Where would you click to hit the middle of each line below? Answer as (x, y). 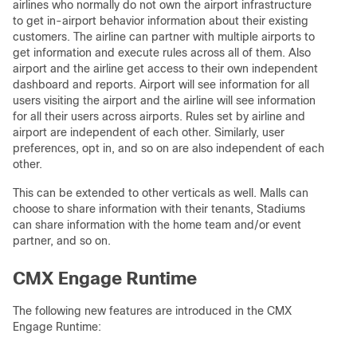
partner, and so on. (62, 241)
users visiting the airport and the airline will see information (164, 100)
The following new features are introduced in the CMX (152, 311)
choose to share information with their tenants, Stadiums (159, 209)
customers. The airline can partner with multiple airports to (164, 37)
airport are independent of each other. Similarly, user (149, 132)
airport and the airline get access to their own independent (165, 69)
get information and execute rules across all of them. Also (162, 53)
